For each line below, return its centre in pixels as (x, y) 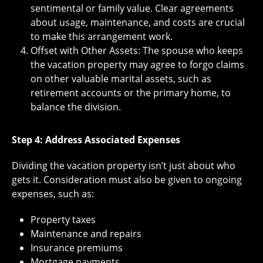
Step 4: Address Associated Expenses (96, 139)
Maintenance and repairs (86, 233)
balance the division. (76, 107)
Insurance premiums (77, 247)
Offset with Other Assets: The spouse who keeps (137, 50)
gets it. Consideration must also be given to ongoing (127, 179)
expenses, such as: (53, 193)
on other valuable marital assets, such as (121, 78)
